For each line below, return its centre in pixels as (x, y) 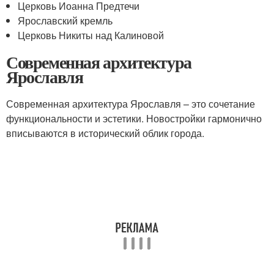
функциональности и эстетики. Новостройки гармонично (134, 118)
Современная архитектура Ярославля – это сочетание (131, 104)
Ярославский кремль (65, 20)
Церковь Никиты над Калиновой (91, 35)
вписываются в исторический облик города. (105, 133)
